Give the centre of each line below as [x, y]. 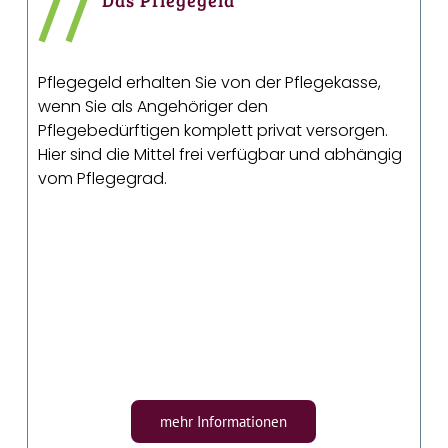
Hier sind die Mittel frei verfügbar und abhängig [220, 155]
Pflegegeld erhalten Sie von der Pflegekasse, [210, 83]
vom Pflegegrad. [103, 179]
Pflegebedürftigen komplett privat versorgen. [213, 131]
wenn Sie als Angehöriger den [153, 107]
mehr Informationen [224, 422]
